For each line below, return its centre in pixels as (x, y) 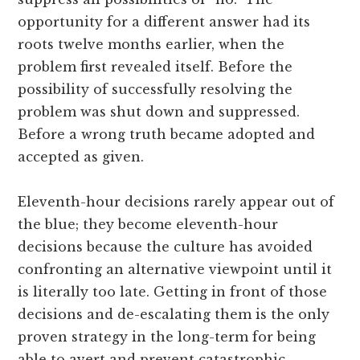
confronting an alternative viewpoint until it (175, 269)
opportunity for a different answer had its (164, 21)
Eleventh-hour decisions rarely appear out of (176, 201)
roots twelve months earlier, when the (151, 44)
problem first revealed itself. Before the (155, 66)
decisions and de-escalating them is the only (174, 314)
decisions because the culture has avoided (166, 246)
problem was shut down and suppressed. (159, 111)
